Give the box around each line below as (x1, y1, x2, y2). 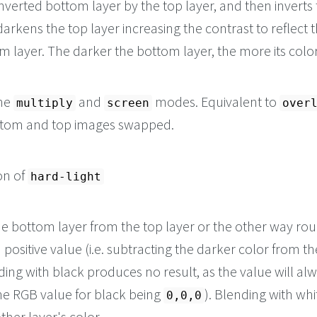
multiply (16, 96, 73, 110)
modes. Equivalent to (152, 93, 279, 111)
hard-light (30, 170, 101, 184)
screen (107, 96, 149, 110)
